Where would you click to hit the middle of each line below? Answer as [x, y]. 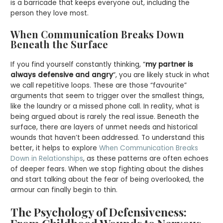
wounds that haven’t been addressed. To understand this [108, 138]
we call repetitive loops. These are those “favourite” [99, 86]
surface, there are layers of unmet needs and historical [104, 127]
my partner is [169, 65]
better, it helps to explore [55, 148]
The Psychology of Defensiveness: [99, 212]
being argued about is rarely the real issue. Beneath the [105, 117]
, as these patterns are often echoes [146, 159]
